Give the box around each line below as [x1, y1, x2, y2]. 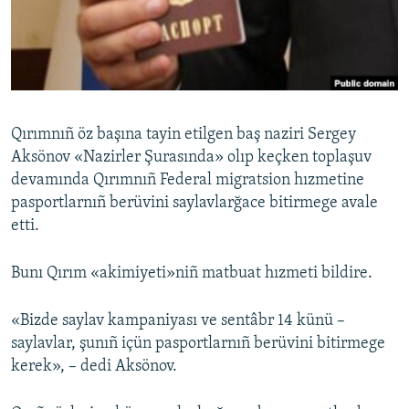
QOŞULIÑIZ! [16, 107, 78, 121]
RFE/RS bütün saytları [31, 191, 181, 209]
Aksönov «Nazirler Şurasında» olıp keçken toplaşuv [11, 149, 372, 167]
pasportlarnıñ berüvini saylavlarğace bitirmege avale [11, 194, 378, 213]
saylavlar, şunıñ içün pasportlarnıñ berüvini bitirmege [11, 335, 385, 353]
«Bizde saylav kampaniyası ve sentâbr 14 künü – [11, 312, 345, 330]
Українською [16, 57, 103, 74]
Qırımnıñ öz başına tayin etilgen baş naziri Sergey [11, 126, 356, 144]
